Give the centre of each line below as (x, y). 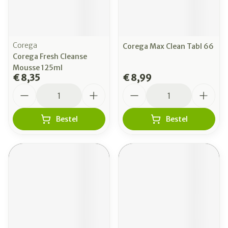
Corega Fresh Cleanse (50, 56)
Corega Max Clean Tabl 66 (168, 46)
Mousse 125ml (38, 68)
